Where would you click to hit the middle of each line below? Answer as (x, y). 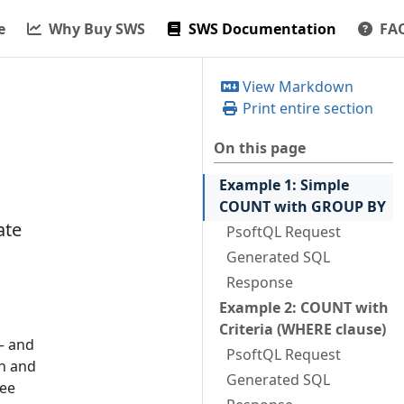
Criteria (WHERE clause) (303, 329)
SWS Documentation (262, 28)
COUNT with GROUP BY (303, 207)
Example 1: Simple (284, 185)
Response (260, 282)
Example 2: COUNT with (304, 308)
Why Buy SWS (97, 28)
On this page (260, 148)
